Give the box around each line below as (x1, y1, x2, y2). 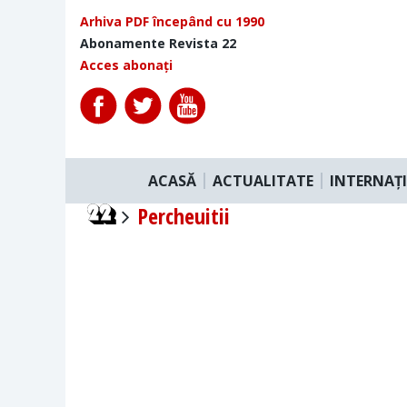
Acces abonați (80, 56, 173, 74)
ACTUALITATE (213, 170, 313, 191)
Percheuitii (137, 200, 230, 231)
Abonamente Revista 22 (80, 35, 236, 52)
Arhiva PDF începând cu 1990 (80, 13, 264, 30)
